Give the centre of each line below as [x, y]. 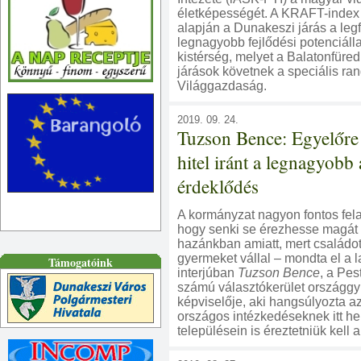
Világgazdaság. [222, 86]
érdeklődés [218, 186]
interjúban [207, 273]
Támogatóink [81, 262]
